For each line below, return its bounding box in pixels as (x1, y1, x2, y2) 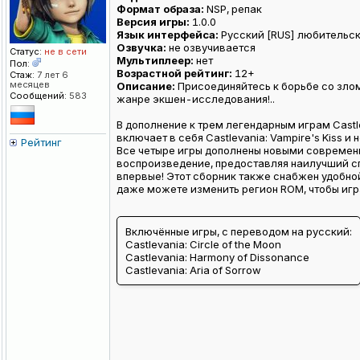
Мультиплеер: (117, 54, 194, 67)
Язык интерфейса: (117, 28, 219, 42)
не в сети (42, 46, 87, 58)
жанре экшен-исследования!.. (117, 92, 275, 106)
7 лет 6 (35, 69, 68, 81)
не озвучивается (166, 41, 256, 55)
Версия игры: (117, 15, 190, 29)
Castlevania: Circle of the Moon (125, 238, 281, 252)
